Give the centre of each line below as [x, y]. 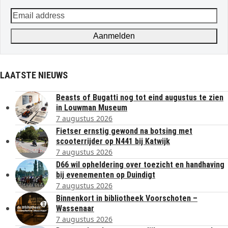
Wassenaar [75, 208]
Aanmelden [114, 36]
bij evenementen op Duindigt [106, 175]
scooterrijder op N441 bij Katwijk [113, 141]
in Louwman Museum [92, 107]
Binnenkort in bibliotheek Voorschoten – [127, 198]
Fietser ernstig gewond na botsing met [124, 131]
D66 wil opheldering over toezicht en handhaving [140, 164]
